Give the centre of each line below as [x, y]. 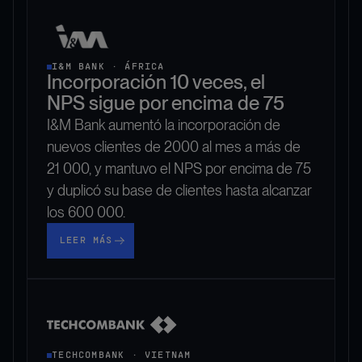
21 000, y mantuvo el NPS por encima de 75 [179, 168]
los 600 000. [86, 212]
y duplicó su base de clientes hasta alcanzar [179, 190]
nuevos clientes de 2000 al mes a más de [174, 146]
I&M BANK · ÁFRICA [108, 67]
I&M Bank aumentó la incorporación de [164, 124]
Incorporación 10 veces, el [156, 82]
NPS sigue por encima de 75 [166, 103]
